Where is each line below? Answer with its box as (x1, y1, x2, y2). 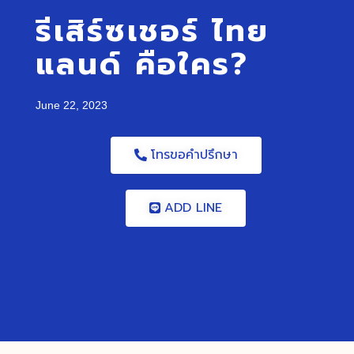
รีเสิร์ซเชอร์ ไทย (35, 9, 269, 55)
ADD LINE (164, 198, 223, 218)
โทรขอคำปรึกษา (150, 145, 238, 165)
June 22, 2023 (35, 99, 107, 112)
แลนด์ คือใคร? (35, 42, 249, 88)
